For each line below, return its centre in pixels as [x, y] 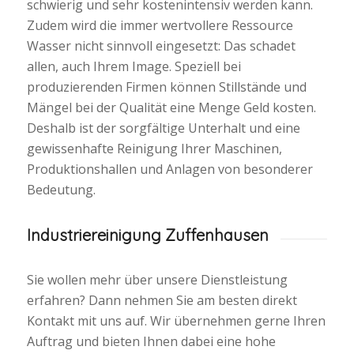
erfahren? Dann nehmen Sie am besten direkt [162, 300]
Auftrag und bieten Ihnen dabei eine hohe [151, 341]
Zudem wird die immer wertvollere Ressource [160, 26]
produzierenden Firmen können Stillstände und [166, 87]
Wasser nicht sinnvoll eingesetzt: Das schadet [161, 46]
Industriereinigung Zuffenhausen [147, 235]
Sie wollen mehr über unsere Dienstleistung [157, 279]
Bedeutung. [61, 190]
